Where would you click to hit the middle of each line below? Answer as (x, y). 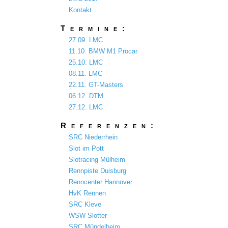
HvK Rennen (87, 193)
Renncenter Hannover (100, 182)
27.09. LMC (85, 40)
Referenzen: (110, 126)
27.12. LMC (85, 107)
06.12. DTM (86, 96)
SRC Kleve (85, 204)
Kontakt (80, 10)
